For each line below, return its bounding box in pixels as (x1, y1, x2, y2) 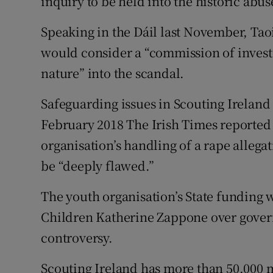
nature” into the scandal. (41, 64, 185, 82)
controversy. (41, 229, 113, 247)
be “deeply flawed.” (41, 157, 154, 175)
